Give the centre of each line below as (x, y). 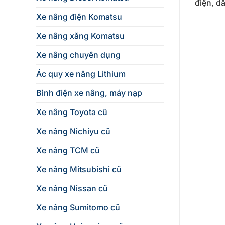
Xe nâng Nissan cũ (72, 188)
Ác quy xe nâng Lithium (81, 74)
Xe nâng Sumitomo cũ (78, 207)
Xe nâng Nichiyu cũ (73, 131)
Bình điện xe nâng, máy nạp (89, 93)
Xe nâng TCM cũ (68, 150)
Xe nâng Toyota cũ (72, 112)
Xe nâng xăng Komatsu (80, 35)
